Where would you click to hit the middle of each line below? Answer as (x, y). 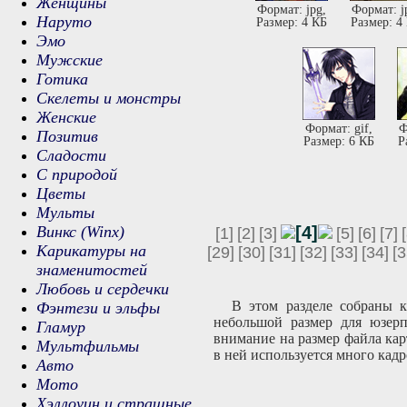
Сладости (71, 155)
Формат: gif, (338, 129)
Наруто (64, 22)
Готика (62, 79)
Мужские (69, 60)
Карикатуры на (91, 251)
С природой (77, 174)
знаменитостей (92, 270)
